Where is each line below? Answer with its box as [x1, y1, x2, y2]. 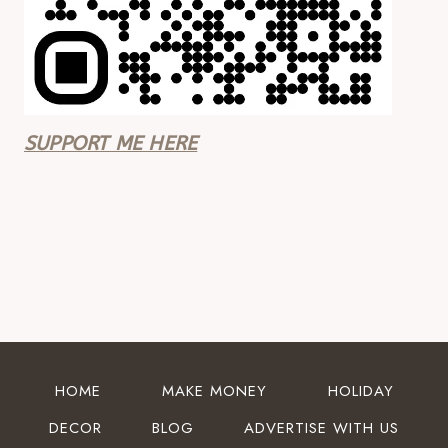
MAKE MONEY [161, 379, 267, 402]
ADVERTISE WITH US [244, 416, 399, 439]
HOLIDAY [327, 379, 394, 402]
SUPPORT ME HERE [24, 131, 198, 155]
